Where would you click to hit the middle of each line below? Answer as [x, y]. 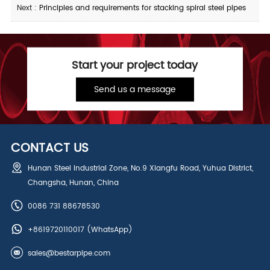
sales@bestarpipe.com [69, 253]
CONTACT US [49, 149]
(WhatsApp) [108, 230]
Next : [28, 8]
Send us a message [135, 89]
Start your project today [135, 65]
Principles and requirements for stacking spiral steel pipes [142, 8]
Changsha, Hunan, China [73, 183]
